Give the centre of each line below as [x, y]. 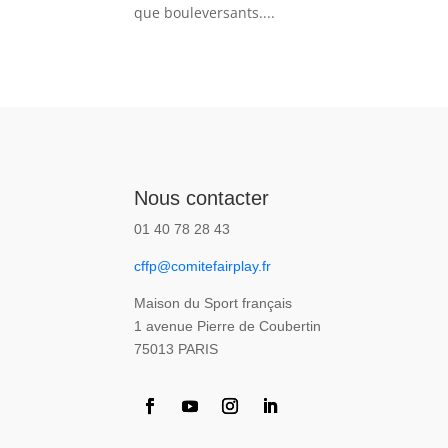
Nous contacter [202, 197]
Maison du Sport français [213, 302]
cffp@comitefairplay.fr [203, 265]
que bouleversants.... [205, 12]
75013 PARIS [176, 348]
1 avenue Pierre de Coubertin [228, 325]
